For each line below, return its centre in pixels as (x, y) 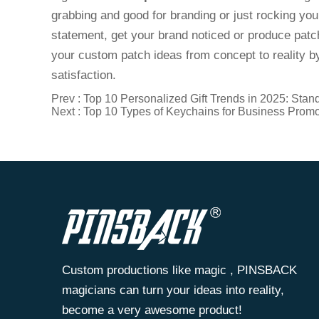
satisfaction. (85, 75)
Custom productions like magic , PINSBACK (179, 270)
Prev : (67, 99)
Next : (67, 111)
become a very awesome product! (152, 310)
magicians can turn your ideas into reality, (173, 290)
